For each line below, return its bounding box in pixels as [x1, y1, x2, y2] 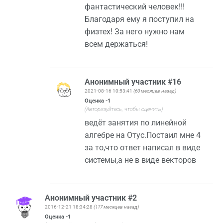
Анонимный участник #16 [85, 77, 182, 87]
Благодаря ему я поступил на [85, 14, 195, 24]
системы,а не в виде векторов [85, 155, 197, 165]
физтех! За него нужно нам [85, 26, 185, 36]
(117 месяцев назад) [94, 204, 139, 210]
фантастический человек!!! [85, 1, 185, 11]
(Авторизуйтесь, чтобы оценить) [85, 106, 163, 112]
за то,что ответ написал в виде [85, 142, 201, 152]
